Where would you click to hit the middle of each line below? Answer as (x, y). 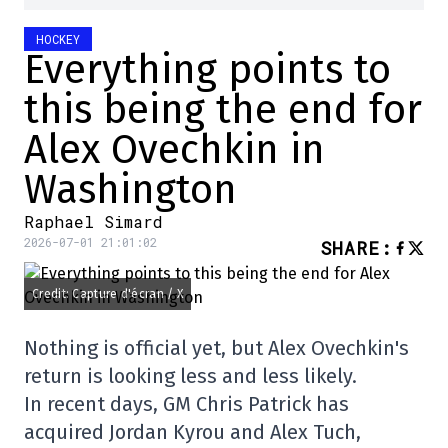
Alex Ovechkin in (174, 150)
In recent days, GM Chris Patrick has (186, 404)
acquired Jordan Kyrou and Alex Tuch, (192, 432)
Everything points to (207, 70)
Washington (130, 190)
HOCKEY (58, 39)
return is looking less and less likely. (190, 376)
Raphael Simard (93, 221)
